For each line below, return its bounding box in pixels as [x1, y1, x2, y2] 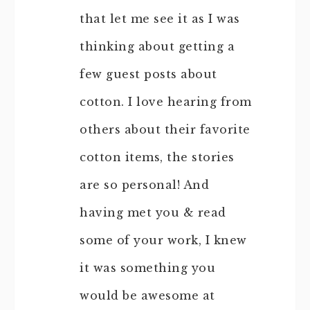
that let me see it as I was [80, 11, 240, 26]
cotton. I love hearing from [80, 94, 252, 109]
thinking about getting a [80, 39, 235, 53]
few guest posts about [80, 66, 217, 81]
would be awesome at [80, 288, 215, 302]
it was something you [80, 260, 215, 275]
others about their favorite [80, 122, 250, 136]
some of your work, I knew [80, 232, 247, 247]
